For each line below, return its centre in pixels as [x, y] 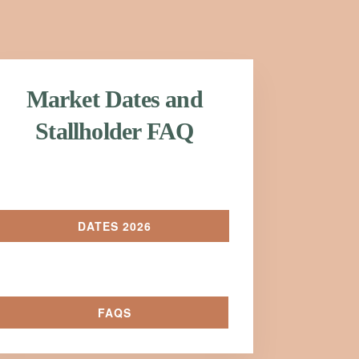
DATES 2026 [114, 226]
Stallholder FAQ [115, 131]
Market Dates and [114, 99]
